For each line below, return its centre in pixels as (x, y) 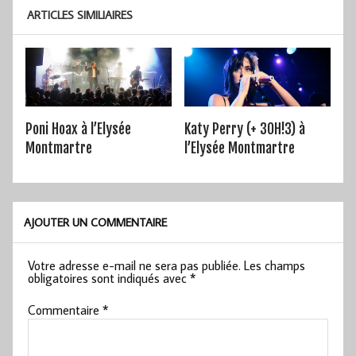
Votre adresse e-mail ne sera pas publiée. (135, 265)
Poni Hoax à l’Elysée (78, 128)
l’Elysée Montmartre (240, 147)
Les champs (275, 265)
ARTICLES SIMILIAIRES (79, 14)
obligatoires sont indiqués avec (109, 278)
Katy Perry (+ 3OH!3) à (245, 128)
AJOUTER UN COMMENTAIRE (96, 222)
